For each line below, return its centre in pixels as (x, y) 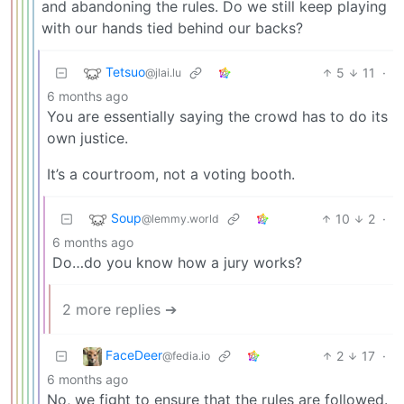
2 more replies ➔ (119, 309)
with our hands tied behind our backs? (172, 28)
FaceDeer (134, 355)
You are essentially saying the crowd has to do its (217, 116)
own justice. (87, 138)
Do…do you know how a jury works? (177, 262)
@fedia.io (186, 356)
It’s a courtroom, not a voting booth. (171, 174)
